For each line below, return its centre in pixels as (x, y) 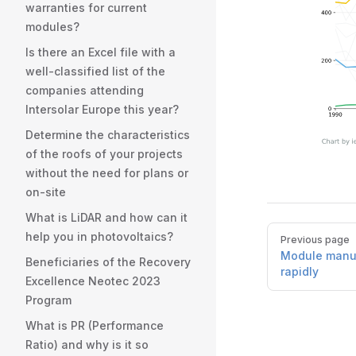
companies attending (85, 90)
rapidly (300, 272)
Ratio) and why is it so (87, 344)
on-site (46, 192)
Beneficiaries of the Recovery (108, 262)
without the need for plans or (107, 173)
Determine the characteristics (108, 135)
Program (48, 300)
